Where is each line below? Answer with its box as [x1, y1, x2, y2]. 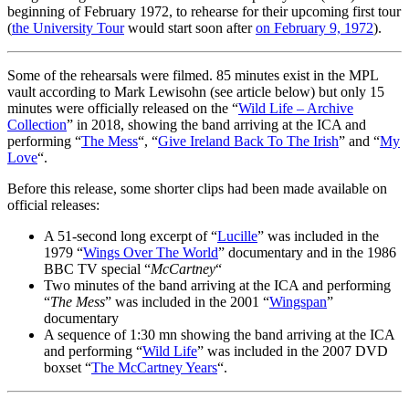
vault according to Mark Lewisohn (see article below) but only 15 [7, 83, 384, 100]
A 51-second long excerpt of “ [44, 227, 217, 244]
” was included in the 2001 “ [105, 293, 269, 309]
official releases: [7, 196, 100, 213]
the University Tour [12, 19, 124, 36]
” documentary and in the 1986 [218, 244, 396, 260]
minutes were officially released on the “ [7, 100, 238, 116]
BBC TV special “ [44, 260, 151, 277]
